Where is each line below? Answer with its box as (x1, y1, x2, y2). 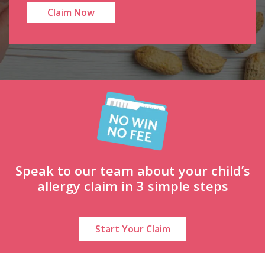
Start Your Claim (95, 222, 170, 235)
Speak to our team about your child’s (15, 161, 250, 179)
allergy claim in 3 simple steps (37, 176, 228, 195)
